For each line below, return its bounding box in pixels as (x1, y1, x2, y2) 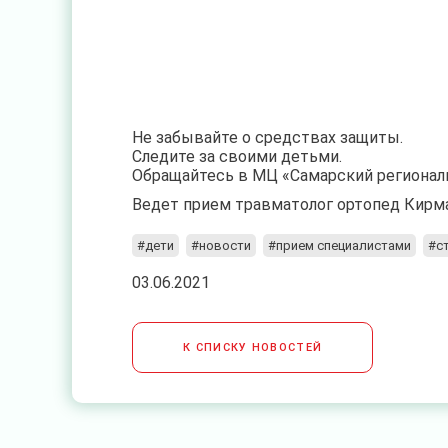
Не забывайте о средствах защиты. (132, 128, 403, 147)
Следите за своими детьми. (132, 147, 342, 166)
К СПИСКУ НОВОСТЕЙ (183, 341, 323, 354)
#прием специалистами (268, 238, 411, 253)
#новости (191, 238, 251, 253)
